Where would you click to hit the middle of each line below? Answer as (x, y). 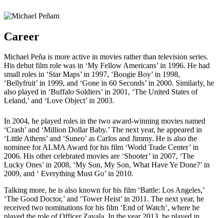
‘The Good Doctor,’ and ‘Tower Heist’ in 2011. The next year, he (104, 199)
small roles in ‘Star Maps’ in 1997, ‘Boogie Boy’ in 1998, (92, 74)
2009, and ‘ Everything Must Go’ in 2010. (69, 174)
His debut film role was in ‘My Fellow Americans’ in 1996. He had (107, 66)
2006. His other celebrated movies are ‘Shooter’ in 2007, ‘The (99, 156)
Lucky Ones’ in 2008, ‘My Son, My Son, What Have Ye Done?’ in (107, 165)
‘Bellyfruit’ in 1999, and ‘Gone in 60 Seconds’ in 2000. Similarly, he (109, 83)
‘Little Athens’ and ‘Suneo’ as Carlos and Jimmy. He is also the (100, 139)
